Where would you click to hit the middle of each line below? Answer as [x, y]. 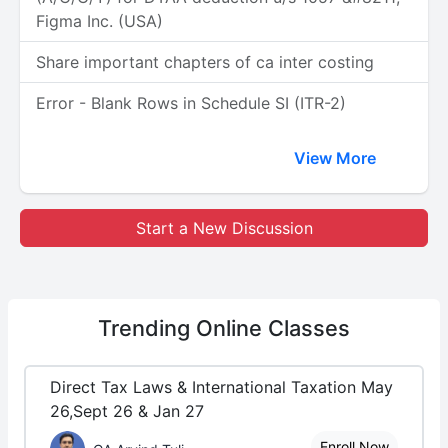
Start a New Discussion [224, 228]
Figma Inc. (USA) [99, 21]
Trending [147, 328]
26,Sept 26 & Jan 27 [127, 411]
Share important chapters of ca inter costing [205, 62]
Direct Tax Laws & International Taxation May [221, 387]
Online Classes [273, 328]
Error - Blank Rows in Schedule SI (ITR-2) [191, 103]
